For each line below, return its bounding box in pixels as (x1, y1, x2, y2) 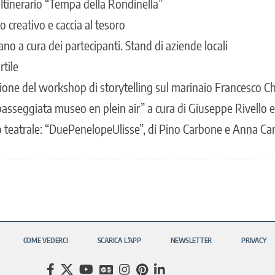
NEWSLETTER (170, 235, 212, 245)
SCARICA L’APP (97, 235, 141, 245)
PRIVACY (241, 235, 267, 245)
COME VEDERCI (23, 235, 68, 245)
